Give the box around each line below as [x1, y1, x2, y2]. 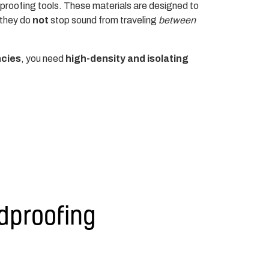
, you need [21, 53, 66, 64]
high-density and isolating [65, 53, 189, 64]
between [159, 14, 196, 25]
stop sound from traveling [49, 14, 159, 25]
